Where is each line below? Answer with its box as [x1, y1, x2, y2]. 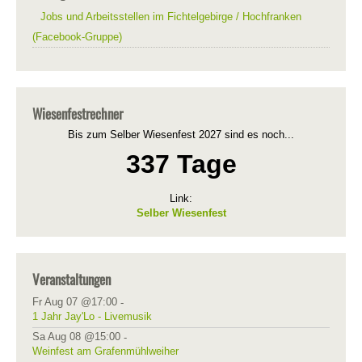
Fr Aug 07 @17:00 [32, 296, 117, 308]
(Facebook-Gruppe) [32, 31, 122, 43]
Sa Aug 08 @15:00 [32, 330, 120, 343]
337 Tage [125, 149, 237, 179]
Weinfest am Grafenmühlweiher [32, 345, 179, 357]
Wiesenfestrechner [32, 103, 123, 124]
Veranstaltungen [32, 269, 111, 289]
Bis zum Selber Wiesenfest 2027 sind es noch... [68, 128, 294, 141]
